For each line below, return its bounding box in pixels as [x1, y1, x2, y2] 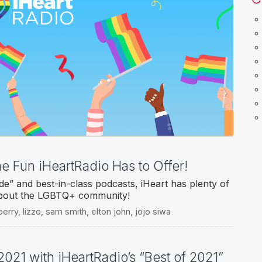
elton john [91, 206, 130, 217]
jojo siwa [135, 206, 171, 217]
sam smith [45, 206, 87, 217]
